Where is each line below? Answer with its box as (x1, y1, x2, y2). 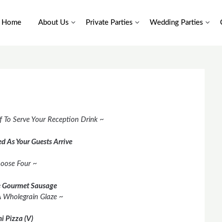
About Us (38, 18, 69, 26)
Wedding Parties (150, 18, 203, 26)
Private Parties (86, 18, 133, 26)
